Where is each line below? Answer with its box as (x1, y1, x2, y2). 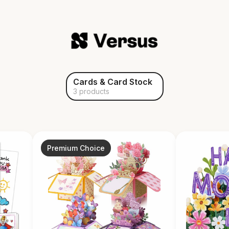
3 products (73, 87, 109, 96)
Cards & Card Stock (73, 77, 152, 87)
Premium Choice (47, 144, 105, 153)
